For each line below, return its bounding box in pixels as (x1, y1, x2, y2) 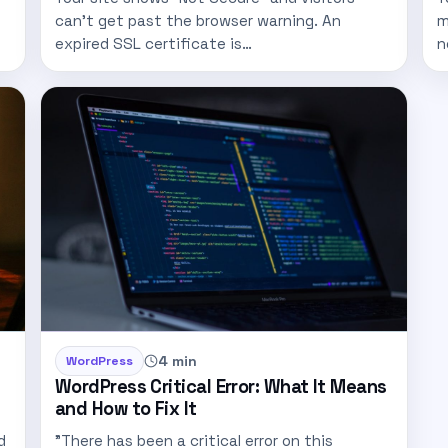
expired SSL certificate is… (55, 33, 252, 53)
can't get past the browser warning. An (55, 10, 341, 30)
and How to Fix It (55, 397, 197, 421)
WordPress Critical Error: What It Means (55, 375, 387, 399)
